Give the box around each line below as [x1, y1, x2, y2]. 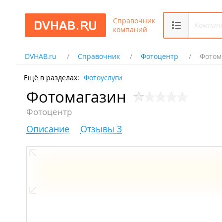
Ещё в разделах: [24, 73, 79, 82]
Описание [26, 123, 69, 135]
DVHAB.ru [25, 52, 56, 61]
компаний [113, 24, 147, 34]
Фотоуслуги [84, 73, 122, 82]
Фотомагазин [26, 87, 126, 108]
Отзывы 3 [80, 123, 122, 135]
